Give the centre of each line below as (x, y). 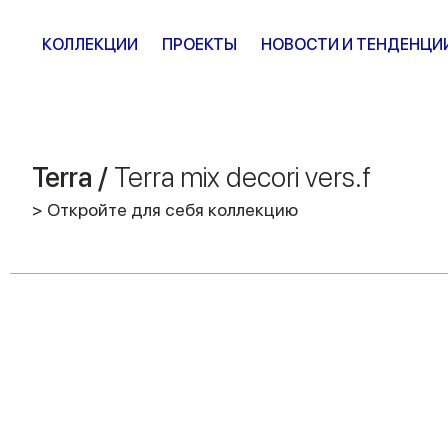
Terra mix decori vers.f (242, 177)
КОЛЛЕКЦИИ (90, 44)
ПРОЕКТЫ (199, 44)
